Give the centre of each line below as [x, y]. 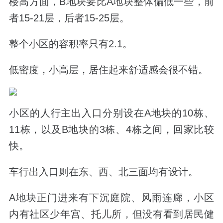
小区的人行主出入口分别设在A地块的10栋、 [111, 113]
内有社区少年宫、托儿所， [70, 214]
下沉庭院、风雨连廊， [142, 198]
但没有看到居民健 [173, 214]
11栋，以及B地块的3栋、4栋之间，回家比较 [111, 129]
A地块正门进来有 [49, 198]
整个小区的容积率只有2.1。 [70, 44]
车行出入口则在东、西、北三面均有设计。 [103, 172]
